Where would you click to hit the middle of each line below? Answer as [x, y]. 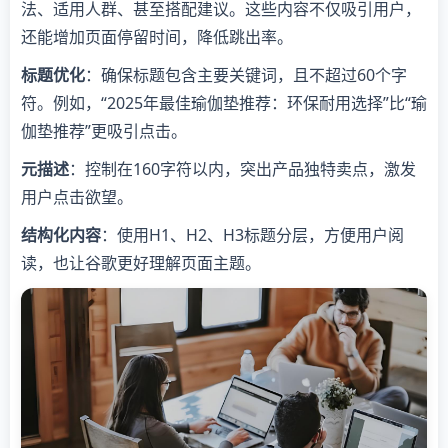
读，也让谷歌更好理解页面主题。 [141, 262]
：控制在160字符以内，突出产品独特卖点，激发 [242, 168]
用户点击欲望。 [77, 196]
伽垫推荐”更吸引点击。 [104, 130]
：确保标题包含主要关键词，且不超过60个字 [246, 74]
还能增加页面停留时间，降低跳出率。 [157, 36]
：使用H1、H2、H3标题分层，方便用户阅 [252, 234]
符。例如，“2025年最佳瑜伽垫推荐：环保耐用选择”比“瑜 [224, 102]
